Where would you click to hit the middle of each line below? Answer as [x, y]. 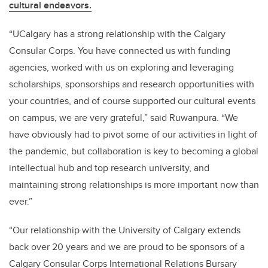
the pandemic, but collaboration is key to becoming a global [134, 151]
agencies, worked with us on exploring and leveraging [121, 68]
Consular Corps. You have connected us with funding [120, 51]
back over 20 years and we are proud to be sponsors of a [127, 247]
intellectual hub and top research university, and [109, 168]
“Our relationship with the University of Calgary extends [125, 230]
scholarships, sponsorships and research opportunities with [132, 84]
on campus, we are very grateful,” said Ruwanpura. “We [124, 118]
